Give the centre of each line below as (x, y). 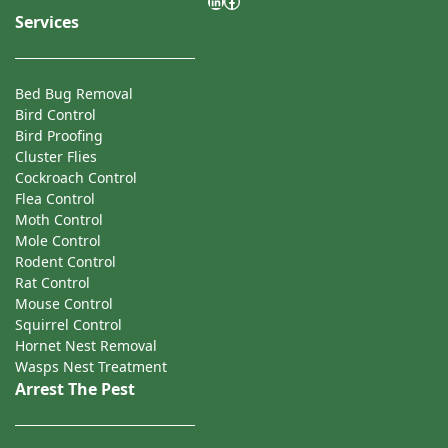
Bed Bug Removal (74, 94)
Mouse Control (64, 304)
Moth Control (59, 220)
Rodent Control (65, 262)
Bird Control (55, 115)
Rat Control (52, 283)
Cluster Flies (56, 157)
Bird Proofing (59, 136)
